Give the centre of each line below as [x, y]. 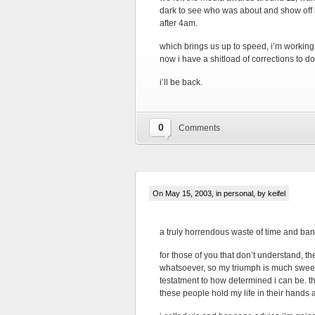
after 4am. [179, 23]
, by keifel [269, 193]
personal [238, 193]
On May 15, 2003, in [188, 193]
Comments [199, 128]
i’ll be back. [181, 82]
